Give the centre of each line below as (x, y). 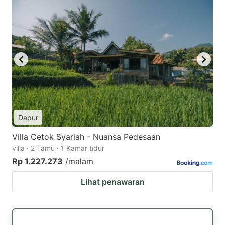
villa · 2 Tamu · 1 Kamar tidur (58, 148)
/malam (79, 161)
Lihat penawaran (113, 182)
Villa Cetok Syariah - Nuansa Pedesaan (86, 136)
